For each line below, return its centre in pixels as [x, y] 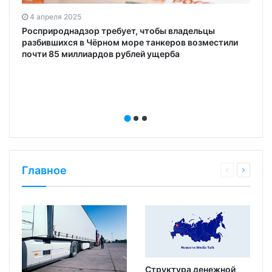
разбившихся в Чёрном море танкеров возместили [130, 42]
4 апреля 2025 [56, 16]
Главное [44, 170]
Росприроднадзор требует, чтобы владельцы [118, 30]
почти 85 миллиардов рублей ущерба [101, 53]
